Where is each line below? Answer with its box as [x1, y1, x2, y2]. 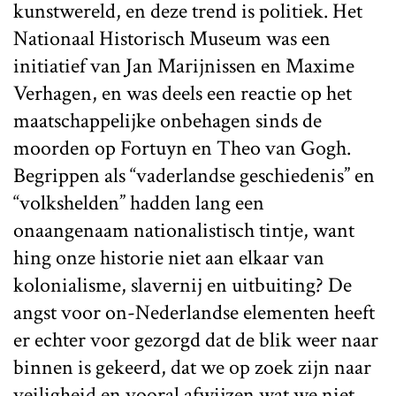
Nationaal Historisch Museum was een [13, 24, 331, 52]
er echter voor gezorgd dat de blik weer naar [13, 325, 378, 354]
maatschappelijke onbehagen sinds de [13, 106, 322, 134]
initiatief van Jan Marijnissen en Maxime [13, 51, 354, 80]
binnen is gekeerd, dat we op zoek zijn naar [13, 353, 371, 381]
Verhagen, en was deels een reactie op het [13, 79, 352, 107]
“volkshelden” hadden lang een [13, 188, 264, 217]
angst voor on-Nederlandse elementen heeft [13, 298, 375, 326]
